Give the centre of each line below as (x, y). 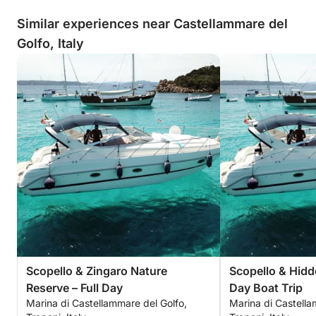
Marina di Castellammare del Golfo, (107, 303)
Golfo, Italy (50, 43)
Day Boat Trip (266, 288)
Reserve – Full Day (74, 288)
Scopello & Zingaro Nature (97, 271)
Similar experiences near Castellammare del (152, 24)
